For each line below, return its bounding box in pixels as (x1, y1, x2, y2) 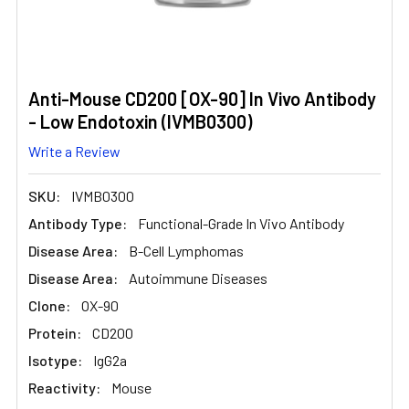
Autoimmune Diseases (129, 268, 267, 287)
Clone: (28, 296, 70, 314)
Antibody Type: (28, 214, 127, 232)
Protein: (28, 323, 81, 341)
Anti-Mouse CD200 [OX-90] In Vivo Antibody (28, 88, 376, 110)
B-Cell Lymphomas (129, 241, 244, 259)
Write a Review (28, 142, 121, 160)
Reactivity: (28, 378, 100, 396)
